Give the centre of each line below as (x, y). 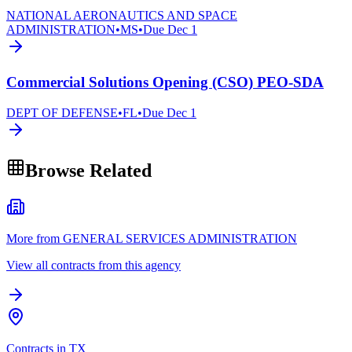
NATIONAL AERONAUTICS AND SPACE (122, 16)
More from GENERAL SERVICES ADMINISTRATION (152, 238)
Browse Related (88, 170)
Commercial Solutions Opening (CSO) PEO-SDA (165, 82)
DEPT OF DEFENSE (62, 112)
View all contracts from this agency (93, 265)
